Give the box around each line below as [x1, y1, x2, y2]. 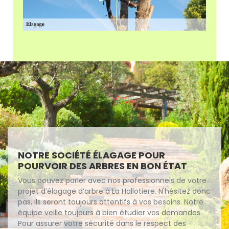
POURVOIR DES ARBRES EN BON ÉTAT [18, 159, 187, 173]
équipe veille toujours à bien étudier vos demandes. [18, 208, 202, 218]
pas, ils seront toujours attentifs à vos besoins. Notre [18, 197, 203, 208]
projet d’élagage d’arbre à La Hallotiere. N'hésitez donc [18, 186, 211, 197]
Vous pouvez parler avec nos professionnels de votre [18, 175, 207, 186]
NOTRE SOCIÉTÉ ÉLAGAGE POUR [18, 149, 165, 162]
